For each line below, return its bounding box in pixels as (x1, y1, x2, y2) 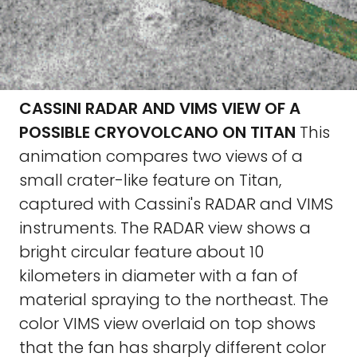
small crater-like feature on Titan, (19, 169, 281, 191)
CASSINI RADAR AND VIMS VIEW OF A (19, 97, 300, 120)
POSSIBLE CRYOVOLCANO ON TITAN (19, 121, 296, 143)
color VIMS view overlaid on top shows (19, 312, 316, 335)
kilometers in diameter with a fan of (19, 265, 298, 287)
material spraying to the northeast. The (19, 288, 328, 311)
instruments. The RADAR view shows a (19, 217, 311, 239)
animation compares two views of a (19, 145, 303, 167)
